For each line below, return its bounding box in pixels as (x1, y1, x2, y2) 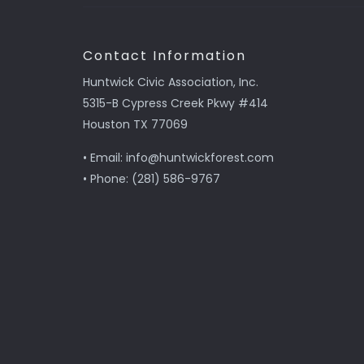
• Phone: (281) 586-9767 (83, 170, 220, 187)
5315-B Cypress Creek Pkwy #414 (83, 94, 268, 111)
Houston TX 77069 (83, 115, 188, 132)
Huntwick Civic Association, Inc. (83, 73, 258, 90)
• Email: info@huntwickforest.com (83, 149, 274, 166)
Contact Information (83, 45, 246, 65)
